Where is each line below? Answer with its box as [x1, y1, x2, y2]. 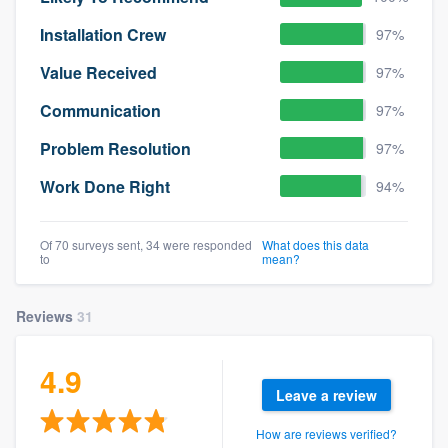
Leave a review [276, 385, 378, 406]
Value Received [40, 60, 157, 84]
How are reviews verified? [256, 425, 398, 443]
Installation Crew [40, 22, 166, 46]
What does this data [261, 236, 369, 254]
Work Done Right [40, 174, 170, 198]
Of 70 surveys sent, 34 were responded [40, 236, 252, 254]
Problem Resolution [40, 136, 191, 160]
